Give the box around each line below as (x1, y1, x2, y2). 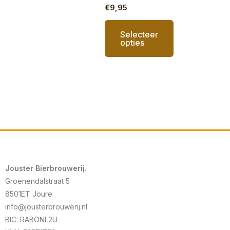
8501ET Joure (5, 189, 52, 198)
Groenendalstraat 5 (5, 176, 70, 185)
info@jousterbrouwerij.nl (5, 202, 87, 211)
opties (120, 37, 144, 48)
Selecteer (120, 29, 158, 40)
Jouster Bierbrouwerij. (5, 163, 91, 172)
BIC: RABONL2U (5, 215, 57, 224)
